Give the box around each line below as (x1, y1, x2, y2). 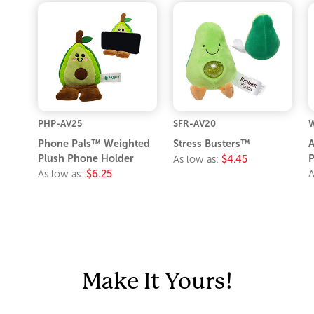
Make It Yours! (81, 268, 233, 294)
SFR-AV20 (173, 118, 216, 129)
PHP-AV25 (38, 118, 83, 129)
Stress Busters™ (173, 137, 250, 149)
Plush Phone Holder (38, 152, 135, 164)
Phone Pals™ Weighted (38, 137, 151, 149)
